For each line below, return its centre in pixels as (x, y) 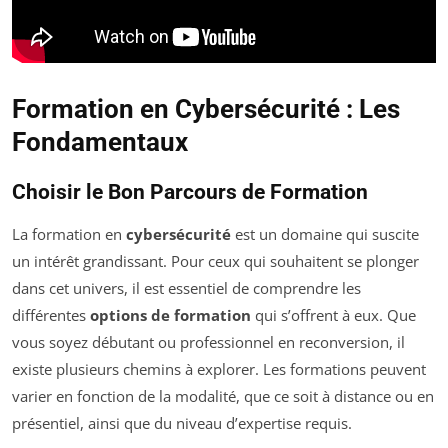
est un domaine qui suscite (325, 234)
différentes (51, 315)
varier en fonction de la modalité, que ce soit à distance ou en (223, 396)
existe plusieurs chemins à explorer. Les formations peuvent (219, 369)
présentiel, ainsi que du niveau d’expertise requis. (182, 423)
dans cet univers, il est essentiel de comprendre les (186, 288)
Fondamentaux (100, 142)
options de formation (170, 315)
